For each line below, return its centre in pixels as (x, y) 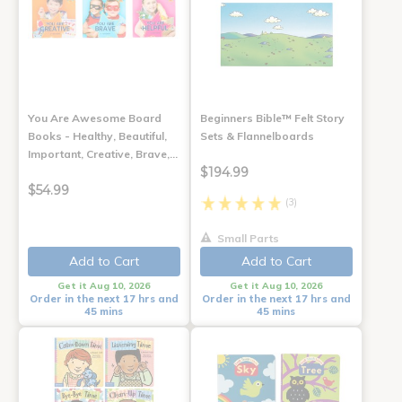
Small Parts (246, 239)
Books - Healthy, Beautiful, (97, 136)
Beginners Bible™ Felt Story (272, 118)
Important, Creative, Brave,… (103, 154)
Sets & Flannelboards (257, 136)
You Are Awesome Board (95, 118)
